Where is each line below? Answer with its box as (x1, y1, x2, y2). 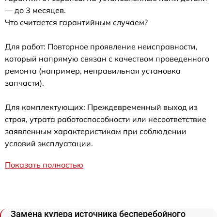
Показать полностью (5, 160, 83, 170)
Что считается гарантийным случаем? (5, 17, 148, 27)
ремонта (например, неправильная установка (5, 66, 181, 76)
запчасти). (5, 78, 44, 88)
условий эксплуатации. (5, 139, 93, 148)
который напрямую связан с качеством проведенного (5, 54, 209, 63)
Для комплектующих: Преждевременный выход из (5, 102, 198, 112)
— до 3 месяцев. (5, 5, 66, 15)
